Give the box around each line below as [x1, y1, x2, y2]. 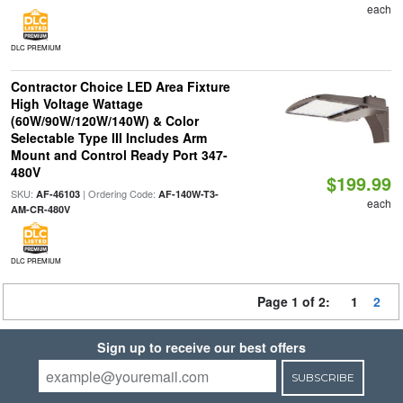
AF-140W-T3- [157, 187, 219, 201]
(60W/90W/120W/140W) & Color [10, 112, 199, 130]
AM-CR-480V [10, 202, 70, 216]
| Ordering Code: [79, 186, 158, 201]
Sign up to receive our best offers [97, 338, 306, 356]
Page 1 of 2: [257, 292, 337, 310]
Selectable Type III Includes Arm [10, 129, 207, 147]
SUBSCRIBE [291, 371, 354, 384]
